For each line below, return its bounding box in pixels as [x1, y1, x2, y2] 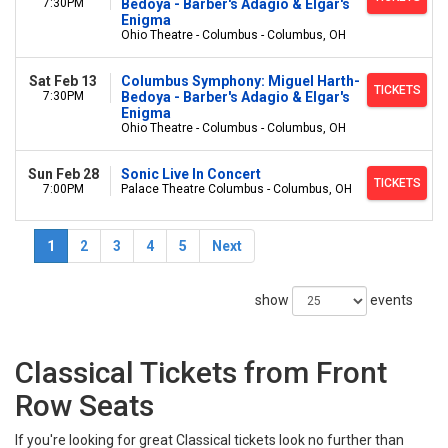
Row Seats [15, 388, 154, 423]
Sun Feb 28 [27, 166, 99, 182]
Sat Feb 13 [29, 73, 97, 89]
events [367, 292, 413, 308]
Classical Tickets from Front [15, 355, 387, 390]
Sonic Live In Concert [121, 166, 261, 182]
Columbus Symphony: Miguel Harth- [121, 73, 360, 89]
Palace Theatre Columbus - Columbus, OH [121, 182, 352, 196]
